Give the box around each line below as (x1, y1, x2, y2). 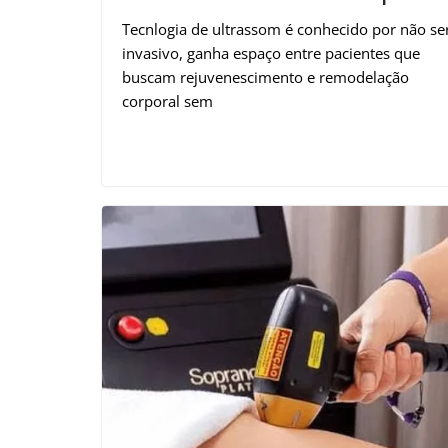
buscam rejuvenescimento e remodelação (122, 66, 409, 87)
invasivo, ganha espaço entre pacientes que (122, 42, 420, 63)
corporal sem (122, 90, 213, 111)
